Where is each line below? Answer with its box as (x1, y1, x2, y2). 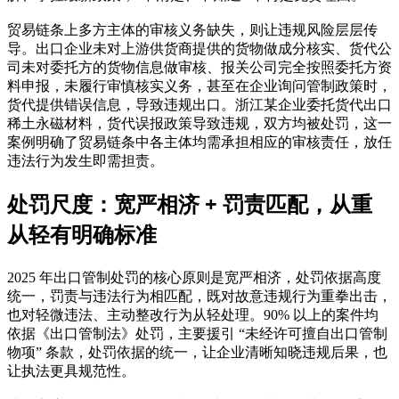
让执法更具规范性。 (7, 362, 135, 379)
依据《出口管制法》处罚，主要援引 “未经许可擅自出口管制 (7, 325, 387, 341)
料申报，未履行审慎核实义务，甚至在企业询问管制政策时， (7, 77, 392, 94)
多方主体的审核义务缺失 (78, 19, 235, 39)
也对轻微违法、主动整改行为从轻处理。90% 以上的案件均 (7, 306, 379, 322)
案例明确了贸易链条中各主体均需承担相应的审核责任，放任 (7, 134, 392, 150)
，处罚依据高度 (281, 269, 381, 285)
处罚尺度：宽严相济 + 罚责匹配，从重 (7, 188, 372, 218)
